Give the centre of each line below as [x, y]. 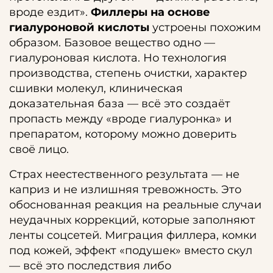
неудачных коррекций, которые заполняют [132, 220]
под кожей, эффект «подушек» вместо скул [131, 250]
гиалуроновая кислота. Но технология [118, 58]
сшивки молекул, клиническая [96, 88]
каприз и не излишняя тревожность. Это [125, 190]
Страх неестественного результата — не [124, 174]
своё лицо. [39, 149]
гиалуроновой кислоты [79, 27]
